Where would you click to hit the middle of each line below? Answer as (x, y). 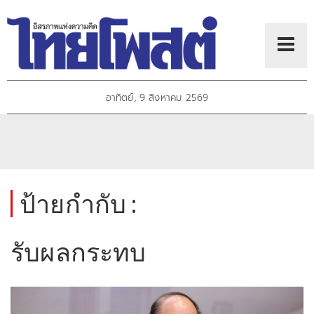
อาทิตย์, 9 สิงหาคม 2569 (157, 98)
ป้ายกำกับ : (78, 204)
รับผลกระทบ (78, 252)
